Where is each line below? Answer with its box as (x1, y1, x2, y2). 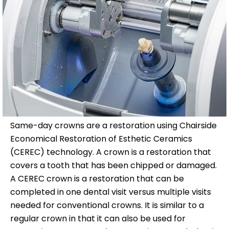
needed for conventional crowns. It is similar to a (10, 199, 204, 212)
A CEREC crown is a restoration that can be (10, 173, 184, 185)
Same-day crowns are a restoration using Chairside (10, 120, 217, 132)
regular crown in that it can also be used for (10, 213, 186, 225)
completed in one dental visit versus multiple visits (10, 186, 211, 198)
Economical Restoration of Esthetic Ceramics (10, 133, 192, 145)
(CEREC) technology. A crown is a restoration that (10, 146, 211, 158)
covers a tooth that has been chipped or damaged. (10, 159, 217, 172)
